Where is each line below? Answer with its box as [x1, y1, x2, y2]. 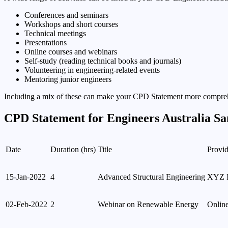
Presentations [24, 38, 67, 47]
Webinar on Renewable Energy [98, 199, 198, 209]
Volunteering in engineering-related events [24, 65, 160, 74]
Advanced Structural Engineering [98, 172, 205, 181]
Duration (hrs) [50, 145, 96, 154]
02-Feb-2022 [6, 199, 47, 209]
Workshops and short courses [24, 19, 118, 28]
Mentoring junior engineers [24, 74, 111, 83]
